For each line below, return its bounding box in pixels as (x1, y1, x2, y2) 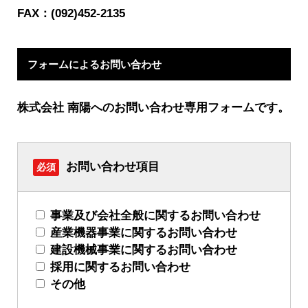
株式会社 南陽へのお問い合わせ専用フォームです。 (17, 101, 289, 115)
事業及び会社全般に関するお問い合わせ (50, 208, 261, 222)
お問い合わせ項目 (63, 159, 159, 173)
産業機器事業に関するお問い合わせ (50, 225, 237, 239)
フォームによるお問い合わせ (27, 58, 162, 70)
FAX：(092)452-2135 (17, 7, 125, 21)
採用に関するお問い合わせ (50, 260, 190, 274)
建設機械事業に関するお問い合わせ (50, 243, 237, 256)
